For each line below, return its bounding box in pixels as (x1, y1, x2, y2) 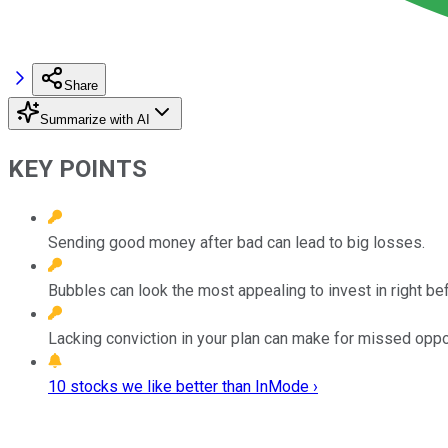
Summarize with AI (40, 111, 150, 127)
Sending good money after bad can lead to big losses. (48, 232, 425, 252)
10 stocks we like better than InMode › (48, 376, 318, 396)
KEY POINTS (8, 154, 147, 183)
